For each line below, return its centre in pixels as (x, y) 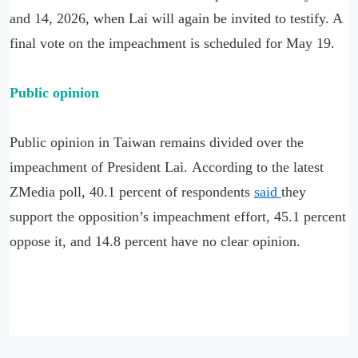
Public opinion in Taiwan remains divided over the (157, 143)
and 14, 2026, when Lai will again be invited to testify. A (176, 19)
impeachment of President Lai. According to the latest (167, 167)
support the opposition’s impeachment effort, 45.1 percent (178, 217)
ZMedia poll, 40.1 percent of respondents (132, 192)
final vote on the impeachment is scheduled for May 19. (172, 44)
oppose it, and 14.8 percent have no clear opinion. (155, 242)
